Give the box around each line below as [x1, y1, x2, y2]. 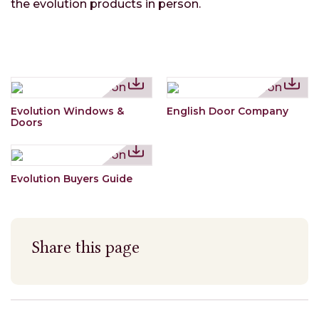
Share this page [32, 237, 140, 257]
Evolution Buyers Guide [11, 172, 132, 185]
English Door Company [167, 104, 288, 117]
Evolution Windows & [11, 104, 124, 117]
